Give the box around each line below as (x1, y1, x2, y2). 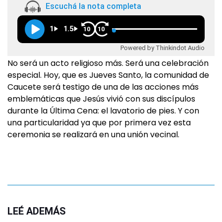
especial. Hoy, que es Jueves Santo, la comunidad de (7, 69, 209, 81)
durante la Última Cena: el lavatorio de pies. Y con (7, 105, 199, 116)
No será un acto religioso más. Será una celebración (7, 57, 209, 69)
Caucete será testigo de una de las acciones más (7, 81, 199, 93)
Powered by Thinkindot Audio (120, 44, 205, 52)
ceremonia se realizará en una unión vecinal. (7, 128, 179, 140)
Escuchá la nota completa (46, 1, 141, 11)
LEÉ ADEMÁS (7, 205, 66, 217)
